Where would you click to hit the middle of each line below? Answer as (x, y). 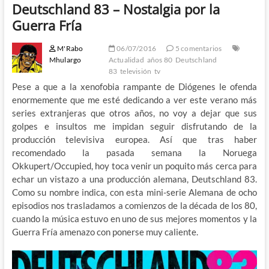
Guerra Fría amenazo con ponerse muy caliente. (105, 231)
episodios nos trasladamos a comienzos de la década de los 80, (134, 205)
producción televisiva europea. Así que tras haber (134, 139)
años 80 (160, 59)
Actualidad (126, 59)
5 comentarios (198, 48)
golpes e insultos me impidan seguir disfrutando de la (134, 126)
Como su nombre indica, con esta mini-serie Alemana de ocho (134, 192)
